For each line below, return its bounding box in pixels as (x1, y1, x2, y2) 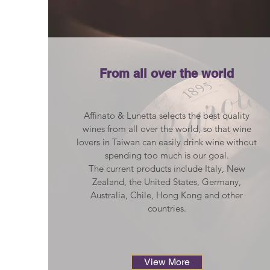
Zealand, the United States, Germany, (92, 176, 242, 188)
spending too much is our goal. (104, 149, 229, 162)
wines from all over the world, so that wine (82, 123, 251, 135)
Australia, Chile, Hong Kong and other (90, 189, 243, 201)
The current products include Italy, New (88, 163, 245, 175)
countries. (147, 202, 186, 215)
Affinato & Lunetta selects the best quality (84, 110, 250, 122)
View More (143, 256, 190, 268)
